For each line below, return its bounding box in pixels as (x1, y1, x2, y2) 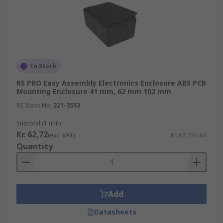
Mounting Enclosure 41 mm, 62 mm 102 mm (16, 87, 171, 96)
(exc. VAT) (48, 131, 75, 139)
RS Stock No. (16, 101, 52, 110)
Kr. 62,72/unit (171, 131, 207, 139)
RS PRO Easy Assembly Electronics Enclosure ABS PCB (16, 78, 206, 88)
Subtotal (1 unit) (16, 119, 61, 127)
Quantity (16, 141, 53, 152)
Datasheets (94, 207, 136, 217)
